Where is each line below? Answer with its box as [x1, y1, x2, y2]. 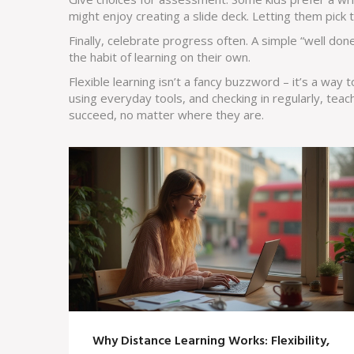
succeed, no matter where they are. [69, 107, 264, 122]
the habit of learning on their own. [69, 49, 250, 65]
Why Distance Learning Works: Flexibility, [92, 331, 330, 352]
